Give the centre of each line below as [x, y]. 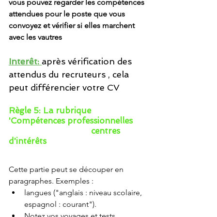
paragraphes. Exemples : [51, 181]
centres [107, 131]
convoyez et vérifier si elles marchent [73, 25]
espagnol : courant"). [61, 204]
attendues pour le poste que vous [68, 14]
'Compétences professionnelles [71, 121]
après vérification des [88, 61]
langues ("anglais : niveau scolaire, [84, 193]
